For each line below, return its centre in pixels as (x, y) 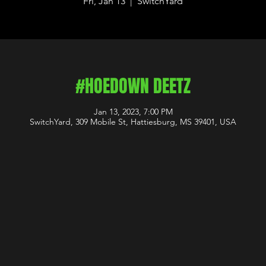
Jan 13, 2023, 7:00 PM (133, 112)
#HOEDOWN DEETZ (133, 86)
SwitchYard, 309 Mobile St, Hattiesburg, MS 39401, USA (133, 122)
